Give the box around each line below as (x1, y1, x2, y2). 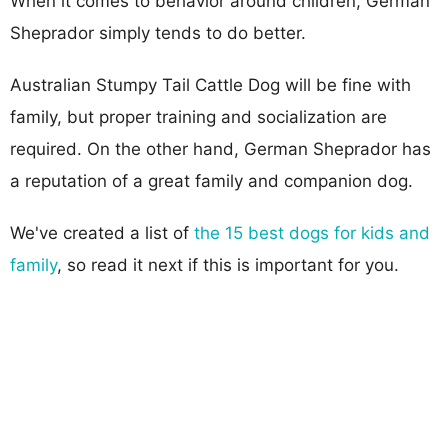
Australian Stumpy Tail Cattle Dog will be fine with (10, 74, 411, 95)
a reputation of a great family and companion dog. (10, 170, 413, 191)
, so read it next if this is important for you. (57, 254, 399, 275)
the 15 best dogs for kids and (194, 222, 430, 243)
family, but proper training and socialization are (10, 106, 387, 127)
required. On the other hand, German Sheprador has (10, 138, 431, 159)
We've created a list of (10, 222, 194, 243)
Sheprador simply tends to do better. (10, 22, 306, 43)
